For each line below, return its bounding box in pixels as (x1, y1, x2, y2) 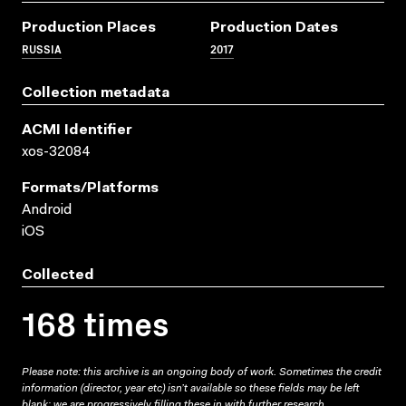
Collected (22, 267, 94, 283)
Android (22, 202, 72, 217)
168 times (22, 298, 169, 345)
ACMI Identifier (22, 122, 132, 138)
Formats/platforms (22, 180, 159, 196)
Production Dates (210, 20, 338, 35)
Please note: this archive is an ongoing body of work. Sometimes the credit (22, 366, 382, 378)
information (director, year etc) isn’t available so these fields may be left (22, 382, 359, 394)
